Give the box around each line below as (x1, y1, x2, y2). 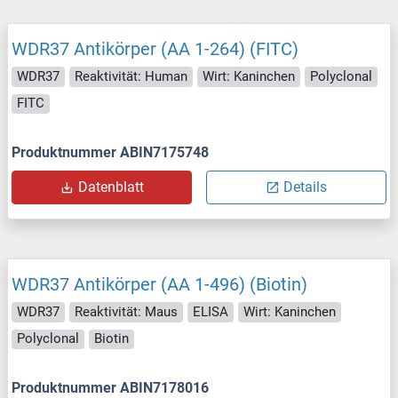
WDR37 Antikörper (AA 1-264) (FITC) (12, 38, 298, 60)
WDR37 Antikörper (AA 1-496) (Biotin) (12, 274, 307, 296)
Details (283, 179, 327, 196)
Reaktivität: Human (75, 68, 187, 84)
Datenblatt (77, 179, 144, 196)
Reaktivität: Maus (75, 303, 178, 320)
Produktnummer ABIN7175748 (12, 144, 209, 162)
